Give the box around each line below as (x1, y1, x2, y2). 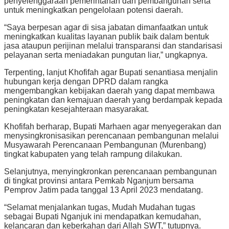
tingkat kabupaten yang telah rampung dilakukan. (4, 150, 182, 159)
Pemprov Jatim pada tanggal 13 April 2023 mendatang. (4, 186, 203, 195)
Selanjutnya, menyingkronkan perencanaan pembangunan (4, 167, 217, 176)
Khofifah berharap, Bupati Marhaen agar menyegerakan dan (4, 122, 221, 131)
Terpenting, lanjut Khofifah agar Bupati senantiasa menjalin (4, 68, 218, 77)
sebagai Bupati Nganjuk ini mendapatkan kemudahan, (4, 212, 201, 221)
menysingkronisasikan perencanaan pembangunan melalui (4, 131, 219, 141)
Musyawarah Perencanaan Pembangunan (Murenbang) (4, 141, 206, 150)
